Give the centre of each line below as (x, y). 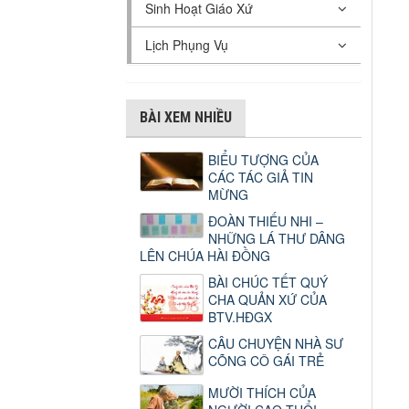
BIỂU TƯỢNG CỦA (263, 160)
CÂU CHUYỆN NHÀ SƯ (276, 344)
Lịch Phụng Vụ (187, 45)
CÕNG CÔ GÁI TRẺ (266, 361)
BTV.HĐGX (240, 317)
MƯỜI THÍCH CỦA (262, 393)
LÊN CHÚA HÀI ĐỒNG (205, 256)
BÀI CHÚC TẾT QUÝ (268, 283)
